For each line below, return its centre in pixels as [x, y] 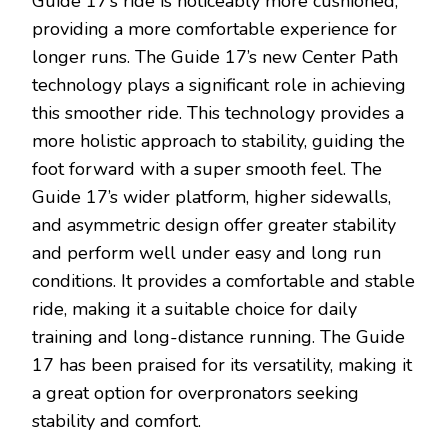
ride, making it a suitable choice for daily [194, 309]
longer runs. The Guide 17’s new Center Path [215, 57]
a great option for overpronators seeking [195, 393]
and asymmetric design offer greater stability [214, 225]
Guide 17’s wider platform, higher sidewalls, [211, 197]
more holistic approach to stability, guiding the [218, 141]
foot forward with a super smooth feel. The [207, 169]
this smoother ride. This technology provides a [218, 113]
